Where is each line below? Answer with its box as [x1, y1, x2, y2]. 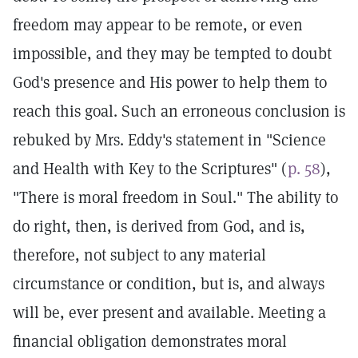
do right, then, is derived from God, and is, [13, 216, 305, 237]
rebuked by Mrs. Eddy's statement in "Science [13, 129, 326, 150]
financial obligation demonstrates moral [13, 331, 287, 352]
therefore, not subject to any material [13, 245, 266, 265]
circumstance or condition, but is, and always [13, 273, 324, 294]
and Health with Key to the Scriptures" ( [13, 158, 288, 179]
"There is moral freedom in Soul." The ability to [13, 187, 338, 208]
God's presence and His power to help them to [13, 72, 327, 93]
